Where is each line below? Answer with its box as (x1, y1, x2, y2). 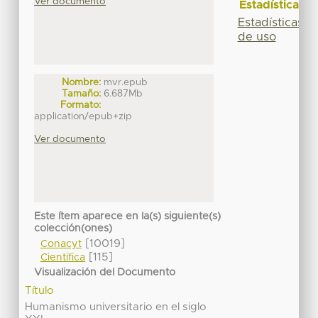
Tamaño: (62, 89, 102, 99)
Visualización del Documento (34, 267, 176, 278)
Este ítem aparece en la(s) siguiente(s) (34, 211, 221, 221)
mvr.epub (103, 77, 148, 88)
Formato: (60, 100, 102, 111)
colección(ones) (34, 223, 113, 234)
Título (25, 285, 55, 296)
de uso (237, 31, 276, 43)
